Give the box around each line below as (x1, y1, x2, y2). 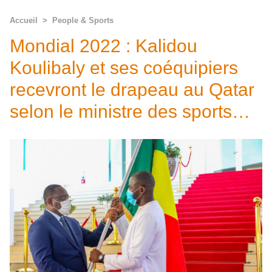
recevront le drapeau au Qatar (10, 80, 254, 100)
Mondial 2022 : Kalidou (10, 36, 197, 56)
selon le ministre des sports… (10, 101, 250, 121)
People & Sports (52, 16, 114, 25)
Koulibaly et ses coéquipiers (10, 58, 238, 78)
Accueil (10, 16, 38, 25)
